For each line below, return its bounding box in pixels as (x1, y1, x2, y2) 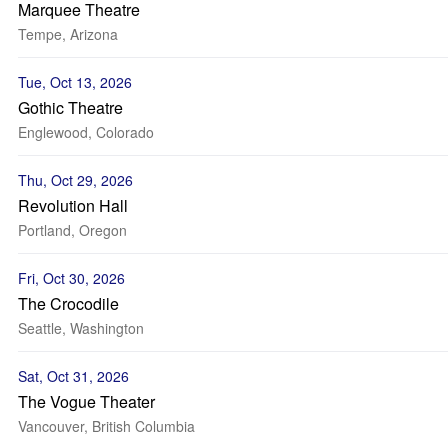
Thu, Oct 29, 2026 (18, 170, 133, 190)
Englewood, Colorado (18, 122, 154, 142)
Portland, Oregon (18, 220, 127, 240)
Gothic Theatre (18, 96, 123, 119)
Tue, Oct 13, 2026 (18, 72, 132, 92)
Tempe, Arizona (18, 24, 118, 44)
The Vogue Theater (18, 390, 155, 413)
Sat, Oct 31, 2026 (18, 366, 129, 386)
